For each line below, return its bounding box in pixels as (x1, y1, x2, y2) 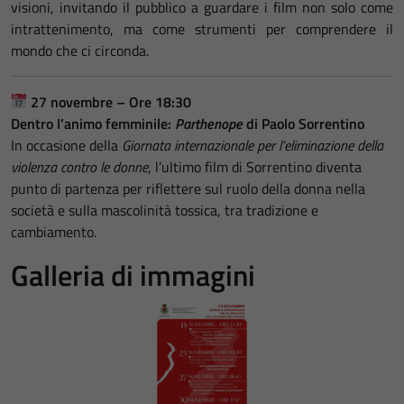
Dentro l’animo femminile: (11, 112, 175, 134)
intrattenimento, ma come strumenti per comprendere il (11, 17, 393, 40)
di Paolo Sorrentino (243, 112, 364, 134)
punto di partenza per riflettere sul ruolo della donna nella (11, 177, 365, 199)
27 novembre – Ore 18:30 (31, 90, 192, 113)
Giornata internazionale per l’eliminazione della (122, 133, 383, 156)
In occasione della (11, 133, 122, 156)
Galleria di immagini (11, 252, 255, 297)
